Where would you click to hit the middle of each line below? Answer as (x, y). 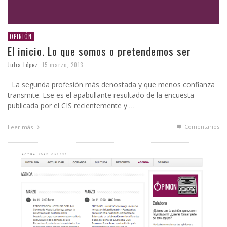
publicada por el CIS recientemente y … (71, 106)
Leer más (21, 127)
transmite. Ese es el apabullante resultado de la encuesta (101, 95)
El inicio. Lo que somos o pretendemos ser (99, 51)
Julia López (23, 65)
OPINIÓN (21, 37)
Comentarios (201, 127)
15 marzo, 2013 (63, 65)
